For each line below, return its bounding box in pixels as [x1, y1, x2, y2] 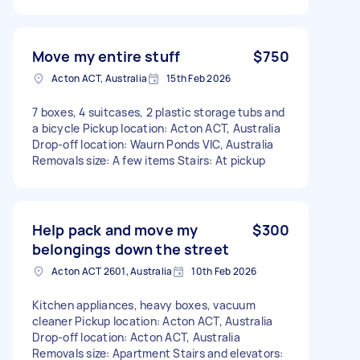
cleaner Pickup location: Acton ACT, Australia [32, 313, 273, 329]
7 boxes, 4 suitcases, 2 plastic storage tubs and [32, 104, 284, 120]
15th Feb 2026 [166, 71, 231, 85]
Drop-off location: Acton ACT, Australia [32, 329, 240, 345]
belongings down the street [32, 239, 229, 259]
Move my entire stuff [32, 46, 180, 66]
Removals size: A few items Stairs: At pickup [32, 152, 265, 168]
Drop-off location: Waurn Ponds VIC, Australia [32, 136, 274, 152]
